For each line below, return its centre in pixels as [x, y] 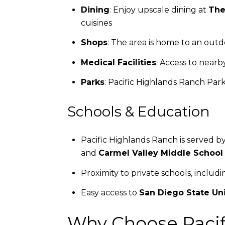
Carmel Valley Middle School [160, 153]
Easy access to [110, 193]
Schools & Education [139, 111]
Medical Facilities [118, 62]
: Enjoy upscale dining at [159, 10]
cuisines [96, 23]
